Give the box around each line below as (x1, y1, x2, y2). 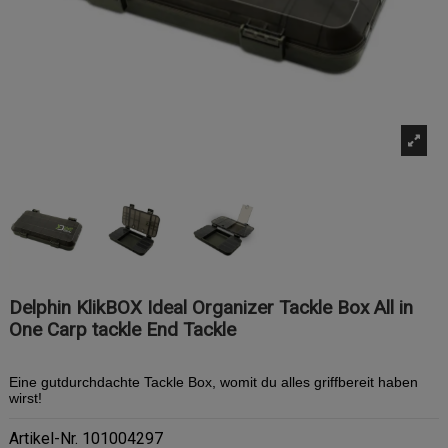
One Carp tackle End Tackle (9, 318, 236, 341)
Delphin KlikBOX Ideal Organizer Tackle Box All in (9, 296, 413, 319)
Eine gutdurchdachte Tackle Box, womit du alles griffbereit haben (9, 374, 418, 391)
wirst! (9, 390, 42, 407)
